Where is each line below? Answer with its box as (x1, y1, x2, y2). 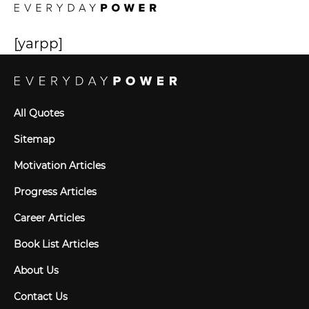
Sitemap (14, 133, 54, 146)
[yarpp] (14, 35, 63, 52)
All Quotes (14, 107, 64, 119)
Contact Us (14, 290, 68, 303)
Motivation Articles (14, 159, 106, 172)
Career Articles (14, 212, 85, 224)
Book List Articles (14, 238, 99, 250)
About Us (14, 264, 59, 277)
